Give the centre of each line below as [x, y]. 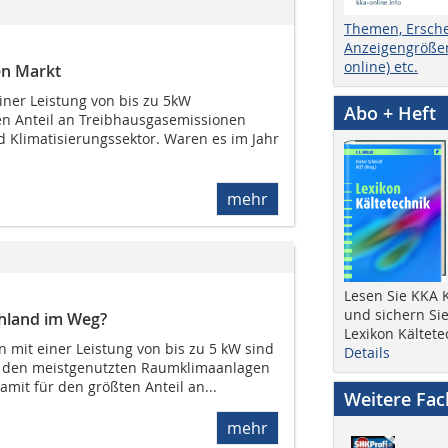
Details [367, 352]
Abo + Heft [390, 112]
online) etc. [381, 66]
